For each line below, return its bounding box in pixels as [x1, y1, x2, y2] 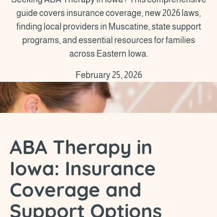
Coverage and [10, 177, 141, 201]
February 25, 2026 [75, 70, 142, 80]
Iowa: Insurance [10, 155, 156, 180]
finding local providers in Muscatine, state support [16, 21, 201, 31]
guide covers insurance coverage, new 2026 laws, [16, 8, 201, 18]
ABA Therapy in [10, 134, 153, 159]
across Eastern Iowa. [69, 48, 148, 59]
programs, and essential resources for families [22, 35, 195, 45]
